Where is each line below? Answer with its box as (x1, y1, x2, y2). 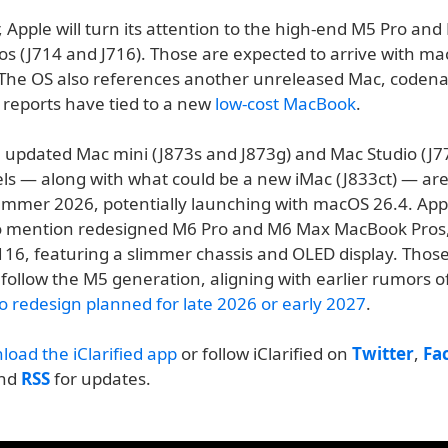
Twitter (352, 342, 414, 365)
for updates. (50, 367, 151, 390)
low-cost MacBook (215, 92, 356, 115)
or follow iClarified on (177, 342, 352, 365)
